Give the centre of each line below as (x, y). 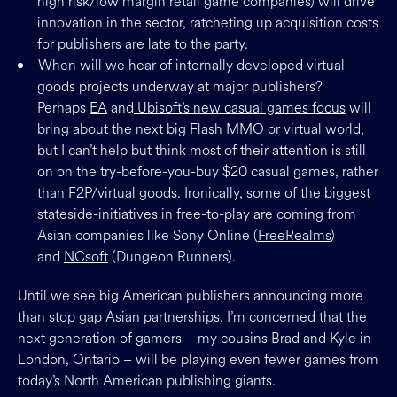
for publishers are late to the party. (142, 44)
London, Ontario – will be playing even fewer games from (198, 359)
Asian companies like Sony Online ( (147, 235)
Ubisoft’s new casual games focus (239, 108)
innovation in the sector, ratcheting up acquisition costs (207, 23)
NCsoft (86, 257)
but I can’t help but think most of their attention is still (201, 150)
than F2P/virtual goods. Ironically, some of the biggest (203, 193)
